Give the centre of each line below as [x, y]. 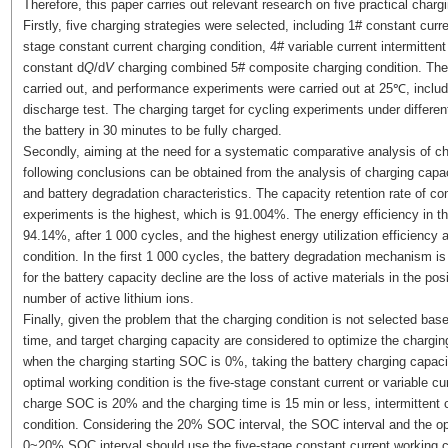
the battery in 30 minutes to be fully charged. [152, 130]
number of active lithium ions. [108, 298]
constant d [53, 67]
